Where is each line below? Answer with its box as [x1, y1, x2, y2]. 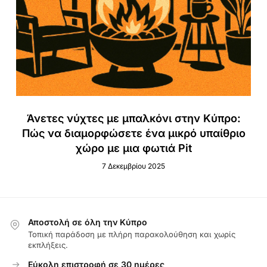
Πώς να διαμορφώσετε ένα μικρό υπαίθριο [21, 126, 246, 139]
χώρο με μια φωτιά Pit [75, 141, 192, 154]
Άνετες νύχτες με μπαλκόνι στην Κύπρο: [26, 111, 241, 125]
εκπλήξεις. [28, 240, 68, 250]
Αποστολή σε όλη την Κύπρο [28, 216, 147, 227]
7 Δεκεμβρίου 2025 [102, 161, 165, 170]
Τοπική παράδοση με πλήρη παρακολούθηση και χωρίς [28, 229, 235, 239]
